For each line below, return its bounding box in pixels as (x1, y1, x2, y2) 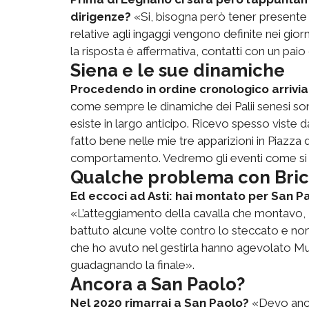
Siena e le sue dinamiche (70, 59, 285, 81)
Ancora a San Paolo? (70, 273, 245, 295)
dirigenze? (70, 9, 131, 23)
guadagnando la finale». (70, 257, 195, 272)
